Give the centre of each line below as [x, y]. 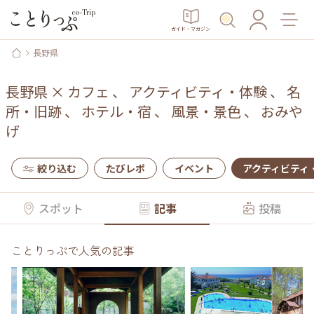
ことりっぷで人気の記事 [73, 250]
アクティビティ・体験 [198, 91]
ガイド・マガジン [191, 28]
